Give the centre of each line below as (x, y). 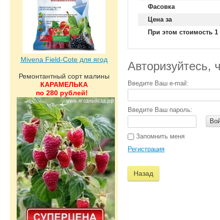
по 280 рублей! (63, 93)
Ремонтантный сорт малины (64, 76)
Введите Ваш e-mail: (158, 83)
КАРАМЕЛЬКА (64, 84)
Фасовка (161, 7)
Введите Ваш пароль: (160, 110)
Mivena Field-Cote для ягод (64, 59)
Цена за (160, 19)
